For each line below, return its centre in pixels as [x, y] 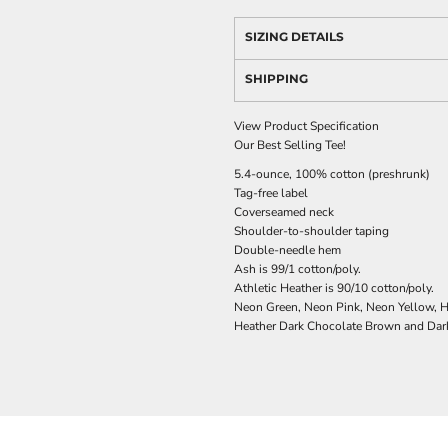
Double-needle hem [287, 250]
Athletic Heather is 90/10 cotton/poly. [334, 288]
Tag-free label [271, 193]
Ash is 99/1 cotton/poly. [297, 269]
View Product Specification [306, 126]
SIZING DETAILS [294, 36]
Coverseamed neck [284, 212]
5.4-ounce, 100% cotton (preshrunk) [332, 174]
